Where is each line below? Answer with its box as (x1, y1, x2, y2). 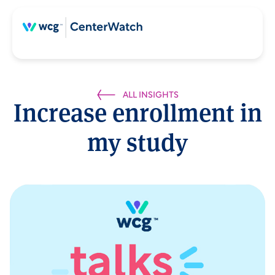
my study (87, 133, 188, 157)
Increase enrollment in (13, 103, 262, 128)
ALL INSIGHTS (122, 91, 179, 100)
